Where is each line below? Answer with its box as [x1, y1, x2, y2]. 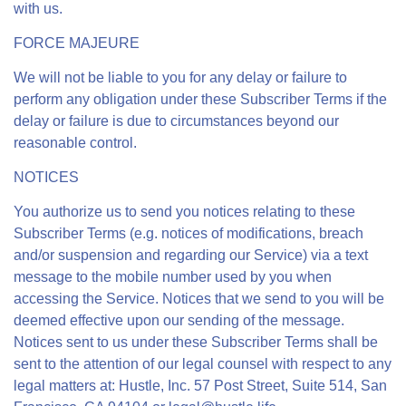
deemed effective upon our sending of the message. [14, 313, 344, 328]
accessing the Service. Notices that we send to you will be [14, 291, 384, 306]
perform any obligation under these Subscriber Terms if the [14, 92, 387, 107]
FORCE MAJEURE [14, 35, 140, 51]
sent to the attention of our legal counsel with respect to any [14, 356, 391, 372]
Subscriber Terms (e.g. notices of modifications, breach [14, 226, 363, 241]
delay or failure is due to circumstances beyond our [14, 113, 339, 129]
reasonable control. [14, 135, 137, 150]
